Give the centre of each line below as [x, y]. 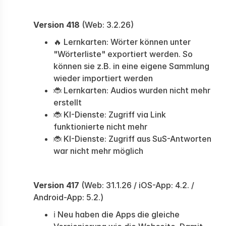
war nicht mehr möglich [98, 151]
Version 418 [56, 25]
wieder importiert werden [103, 78]
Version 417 [56, 185]
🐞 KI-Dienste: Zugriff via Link [110, 115]
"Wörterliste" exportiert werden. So [123, 54]
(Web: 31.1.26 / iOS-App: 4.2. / [137, 185]
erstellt [68, 102]
